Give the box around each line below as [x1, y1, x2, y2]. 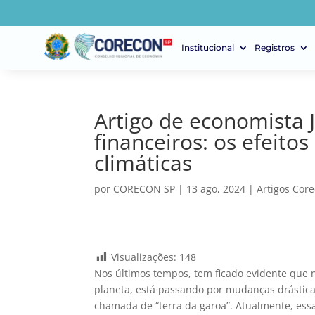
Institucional [181, 42, 234, 53]
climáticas [94, 148, 193, 177]
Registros [255, 42, 295, 53]
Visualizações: [111, 250, 177, 264]
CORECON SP [113, 182, 176, 195]
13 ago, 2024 [186, 182, 246, 195]
